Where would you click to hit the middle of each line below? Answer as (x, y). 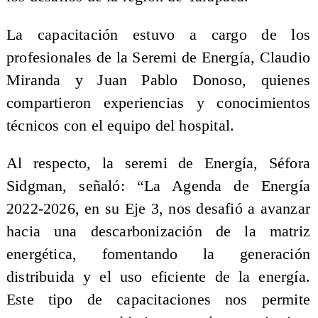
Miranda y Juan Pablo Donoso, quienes (158, 80)
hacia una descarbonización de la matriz (158, 232)
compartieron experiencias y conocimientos (158, 103)
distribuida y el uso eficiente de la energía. (158, 277)
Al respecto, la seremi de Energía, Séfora (158, 164)
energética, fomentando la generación (158, 254)
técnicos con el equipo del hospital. (120, 125)
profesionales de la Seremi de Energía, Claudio (158, 57)
